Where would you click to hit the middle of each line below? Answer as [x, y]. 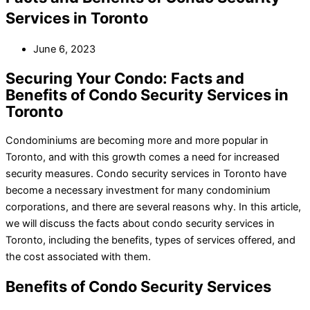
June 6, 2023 [64, 49]
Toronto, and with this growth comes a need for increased [143, 157]
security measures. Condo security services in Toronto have [146, 174]
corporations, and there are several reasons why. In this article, [153, 207]
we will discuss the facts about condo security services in [140, 224]
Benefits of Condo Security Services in [147, 95]
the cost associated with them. [78, 257]
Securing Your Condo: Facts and [125, 79]
